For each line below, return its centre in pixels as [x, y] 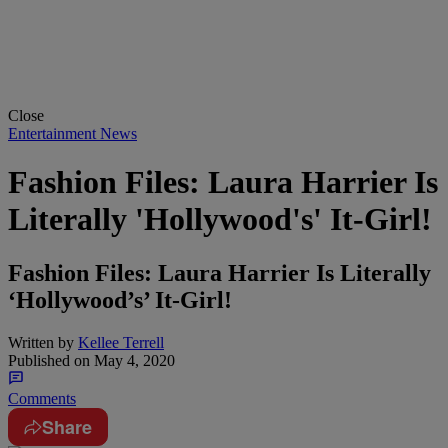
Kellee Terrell [121, 342]
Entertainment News [72, 133]
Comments [42, 398]
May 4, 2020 [132, 360]
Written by [41, 342]
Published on [49, 360]
